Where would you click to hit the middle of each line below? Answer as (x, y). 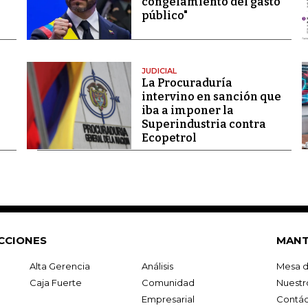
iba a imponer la (187, 111)
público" (164, 16)
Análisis (157, 266)
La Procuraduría (187, 83)
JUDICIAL (159, 71)
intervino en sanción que (211, 97)
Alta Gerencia (60, 266)
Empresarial (168, 299)
